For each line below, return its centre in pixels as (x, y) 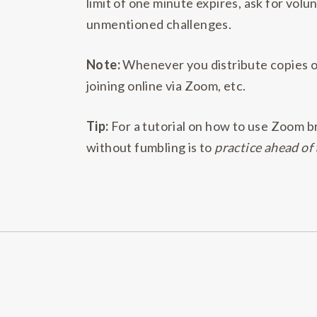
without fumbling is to (151, 147)
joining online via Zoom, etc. (166, 86)
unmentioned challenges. (159, 24)
